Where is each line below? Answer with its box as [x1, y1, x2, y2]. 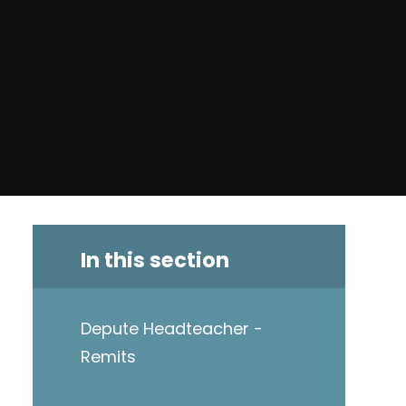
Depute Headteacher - [80, 317, 263, 341]
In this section [80, 245, 229, 275]
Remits [80, 345, 136, 369]
